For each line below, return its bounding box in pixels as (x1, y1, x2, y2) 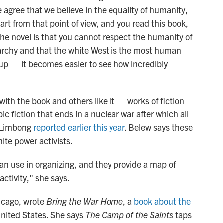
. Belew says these (124, 121, 193, 133)
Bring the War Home (46, 195, 123, 207)
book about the (134, 195, 191, 207)
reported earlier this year (33, 121, 124, 133)
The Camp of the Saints (85, 208, 175, 220)
